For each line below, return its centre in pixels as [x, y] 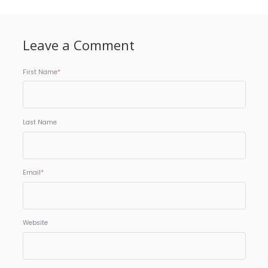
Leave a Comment [78, 45]
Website [35, 223]
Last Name [39, 122]
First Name [40, 72]
